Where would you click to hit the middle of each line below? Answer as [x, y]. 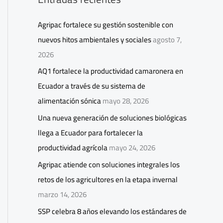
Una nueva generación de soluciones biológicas [112, 118]
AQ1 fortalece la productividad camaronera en [111, 71]
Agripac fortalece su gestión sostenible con [106, 24]
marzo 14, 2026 [62, 194]
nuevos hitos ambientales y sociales [95, 39]
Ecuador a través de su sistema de [92, 86]
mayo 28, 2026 [126, 101]
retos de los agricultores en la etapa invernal [108, 179]
